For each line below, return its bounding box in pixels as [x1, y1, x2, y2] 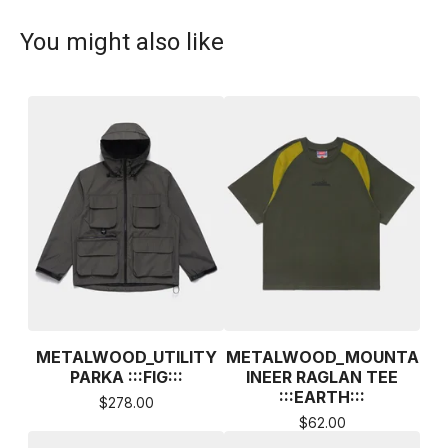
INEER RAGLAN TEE [246, 366, 398, 387]
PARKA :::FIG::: [69, 366, 183, 387]
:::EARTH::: [279, 386, 365, 407]
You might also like [20, 27, 224, 56]
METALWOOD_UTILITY [35, 346, 217, 367]
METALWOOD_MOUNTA [225, 346, 419, 367]
